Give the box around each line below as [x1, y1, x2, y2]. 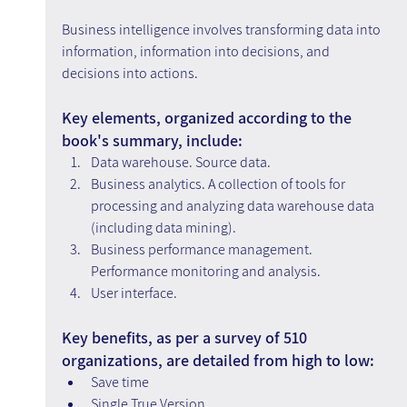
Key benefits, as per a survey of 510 [61, 327, 311, 349]
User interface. [90, 283, 177, 303]
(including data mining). [90, 218, 236, 238]
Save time [90, 372, 149, 392]
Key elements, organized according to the [61, 107, 355, 129]
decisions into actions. [61, 64, 198, 84]
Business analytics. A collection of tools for [90, 174, 348, 194]
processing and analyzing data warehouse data [90, 196, 377, 216]
